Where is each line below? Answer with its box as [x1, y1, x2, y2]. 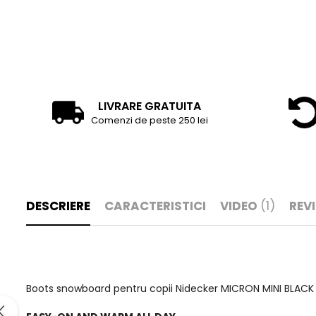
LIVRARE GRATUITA [98, 97, 201, 114]
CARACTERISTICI [104, 197, 206, 215]
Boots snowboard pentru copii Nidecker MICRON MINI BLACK [26, 281, 314, 296]
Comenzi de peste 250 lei [91, 113, 208, 127]
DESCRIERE [26, 197, 90, 215]
